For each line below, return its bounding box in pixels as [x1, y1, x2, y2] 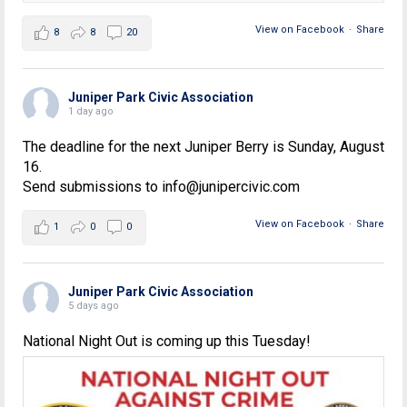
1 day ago [68, 104, 114, 117]
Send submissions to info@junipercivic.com [23, 177, 300, 195]
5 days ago [68, 299, 119, 312]
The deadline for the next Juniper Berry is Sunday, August [23, 137, 384, 155]
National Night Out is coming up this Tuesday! [23, 332, 311, 350]
